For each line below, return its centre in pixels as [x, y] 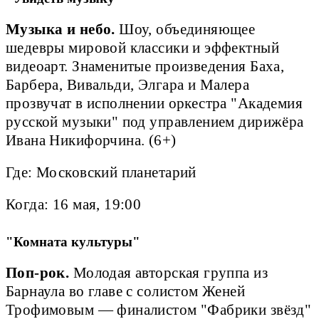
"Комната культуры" [75, 241]
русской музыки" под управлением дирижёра [155, 121]
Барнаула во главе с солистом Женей [126, 291]
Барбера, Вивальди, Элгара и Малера [128, 84]
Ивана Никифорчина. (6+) [93, 140]
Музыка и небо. [61, 29]
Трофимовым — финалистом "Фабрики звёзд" [159, 309]
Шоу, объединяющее [185, 29]
